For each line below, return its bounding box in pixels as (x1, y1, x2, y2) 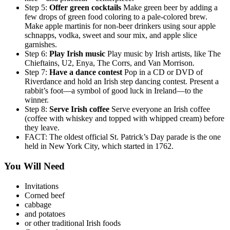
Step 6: (25, 49, 49, 59)
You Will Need (4, 160, 65, 171)
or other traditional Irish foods (25, 218, 121, 227)
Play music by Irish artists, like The (105, 49, 221, 59)
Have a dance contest (49, 68, 122, 77)
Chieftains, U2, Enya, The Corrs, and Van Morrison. (25, 59, 195, 68)
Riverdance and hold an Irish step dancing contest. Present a (25, 77, 219, 86)
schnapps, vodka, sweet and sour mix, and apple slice (25, 31, 197, 40)
